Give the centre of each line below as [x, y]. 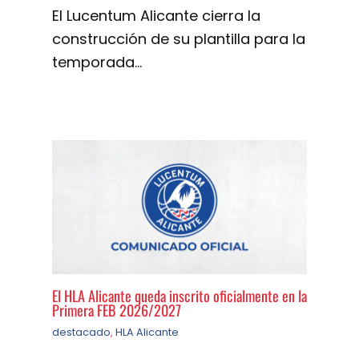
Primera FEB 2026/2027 [117, 309]
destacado [81, 332]
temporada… [97, 62]
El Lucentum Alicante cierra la [156, 15]
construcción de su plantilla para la [179, 38]
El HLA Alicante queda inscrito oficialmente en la [179, 295]
